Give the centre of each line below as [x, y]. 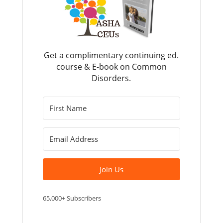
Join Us [111, 169]
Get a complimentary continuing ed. [111, 56]
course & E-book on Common [111, 67]
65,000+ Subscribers [72, 198]
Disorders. [111, 78]
